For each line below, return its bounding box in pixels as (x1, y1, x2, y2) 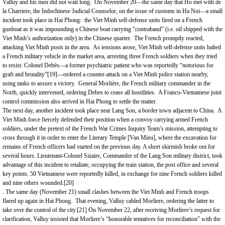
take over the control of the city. (3, 206, 77, 213)
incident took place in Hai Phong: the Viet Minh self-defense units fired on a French (3, 17, 202, 24)
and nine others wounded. (3, 179, 64, 186)
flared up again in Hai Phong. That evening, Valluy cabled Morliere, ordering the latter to (3, 197, 214, 204)
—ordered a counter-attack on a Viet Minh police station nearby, (57, 71, 208, 78)
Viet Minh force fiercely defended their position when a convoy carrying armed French (3, 116, 208, 123)
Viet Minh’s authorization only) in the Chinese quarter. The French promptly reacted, (3, 35, 204, 42)
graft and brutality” (3, 71, 47, 78)
